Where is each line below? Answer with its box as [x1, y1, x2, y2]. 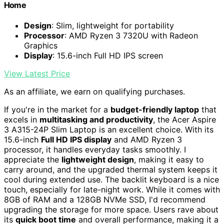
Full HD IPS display [41, 134, 111, 145]
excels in [4, 114, 39, 125]
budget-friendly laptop [110, 104, 199, 115]
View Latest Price [4, 68, 70, 79]
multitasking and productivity [39, 114, 153, 125]
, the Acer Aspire [153, 114, 216, 125]
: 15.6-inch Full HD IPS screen [52, 50, 163, 61]
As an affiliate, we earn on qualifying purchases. [4, 86, 185, 97]
